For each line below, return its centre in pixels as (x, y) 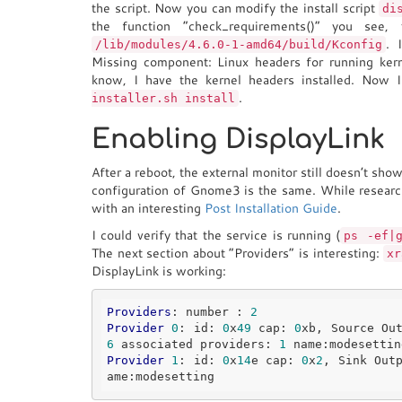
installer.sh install (163, 98)
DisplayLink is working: (159, 271)
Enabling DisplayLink (238, 140)
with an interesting (148, 208)
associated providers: (197, 344)
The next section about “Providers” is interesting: (238, 253)
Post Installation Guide (271, 208)
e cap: (276, 360)
